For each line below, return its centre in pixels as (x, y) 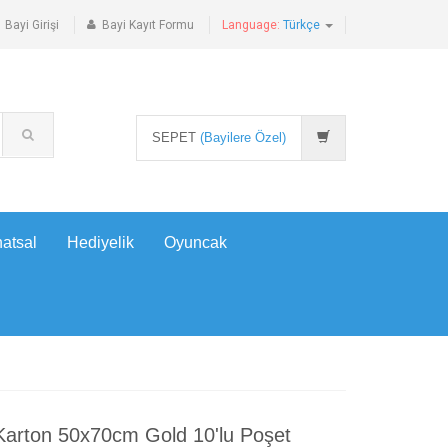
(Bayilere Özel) (243, 137)
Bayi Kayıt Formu (148, 25)
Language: (252, 25)
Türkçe (303, 25)
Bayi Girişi (32, 25)
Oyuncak (195, 242)
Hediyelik (100, 242)
